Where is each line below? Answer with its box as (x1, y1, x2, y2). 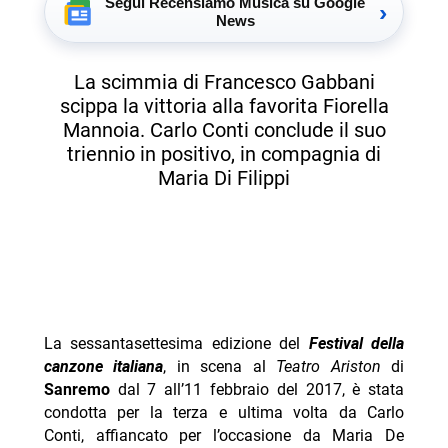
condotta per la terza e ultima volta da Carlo (43, 403, 405, 423)
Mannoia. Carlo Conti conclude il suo (62, 117, 386, 142)
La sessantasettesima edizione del (43, 334, 309, 354)
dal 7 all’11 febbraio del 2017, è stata (109, 380, 405, 400)
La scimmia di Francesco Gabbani (73, 69, 375, 94)
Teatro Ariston (276, 357, 381, 377)
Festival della (308, 334, 405, 354)
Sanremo (43, 380, 110, 400)
